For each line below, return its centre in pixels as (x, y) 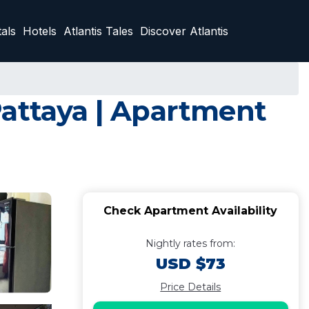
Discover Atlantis (184, 31)
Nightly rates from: (191, 243)
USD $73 (190, 264)
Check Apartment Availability (191, 211)
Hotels (40, 31)
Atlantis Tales (98, 31)
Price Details (191, 287)
